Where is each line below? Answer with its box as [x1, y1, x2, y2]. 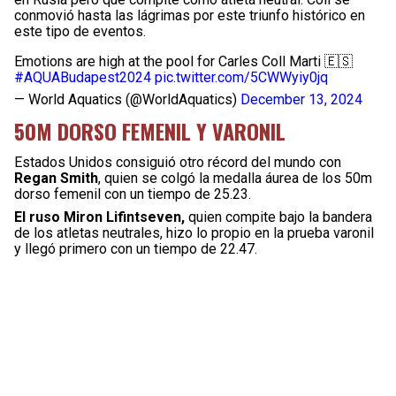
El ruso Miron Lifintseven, [14, 209, 185, 225]
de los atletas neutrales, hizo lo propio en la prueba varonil [14, 225, 374, 241]
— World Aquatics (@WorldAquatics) [14, 91, 240, 108]
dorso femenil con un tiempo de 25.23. [14, 186, 251, 202]
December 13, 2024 [240, 91, 362, 108]
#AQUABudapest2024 [14, 69, 151, 86]
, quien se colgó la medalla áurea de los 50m [98, 170, 372, 187]
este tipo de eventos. [14, 23, 146, 40]
